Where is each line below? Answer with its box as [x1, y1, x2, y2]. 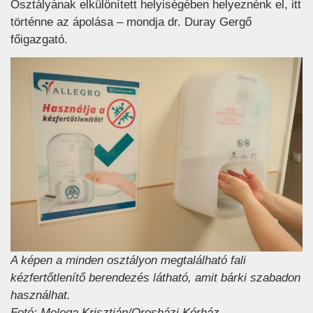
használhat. [10, 288, 71, 302]
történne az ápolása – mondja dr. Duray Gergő [10, 15, 252, 29]
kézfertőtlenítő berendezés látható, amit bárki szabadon [10, 270, 300, 284]
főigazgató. [10, 33, 68, 47]
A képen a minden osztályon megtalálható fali [10, 253, 246, 267]
